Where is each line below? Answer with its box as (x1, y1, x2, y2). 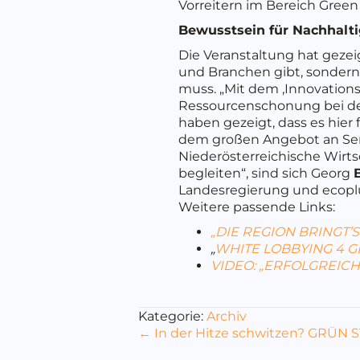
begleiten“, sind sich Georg (178, 165, 354, 181)
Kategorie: (138, 308, 207, 324)
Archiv (207, 308, 247, 324)
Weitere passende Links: (178, 198, 335, 215)
